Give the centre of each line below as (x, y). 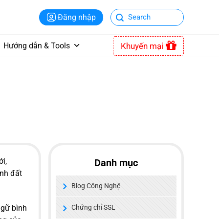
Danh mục (116, 163)
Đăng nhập (77, 17)
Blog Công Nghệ (96, 186)
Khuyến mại (142, 46)
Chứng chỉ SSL (93, 208)
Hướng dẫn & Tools (37, 46)
